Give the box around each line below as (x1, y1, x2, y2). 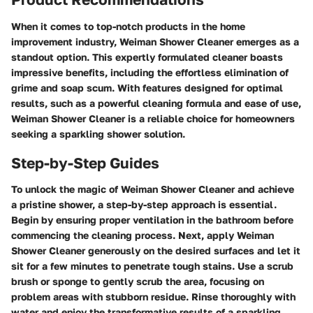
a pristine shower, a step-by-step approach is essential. (11, 198, 277, 210)
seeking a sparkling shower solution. (11, 127, 185, 140)
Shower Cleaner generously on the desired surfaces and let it (11, 245, 300, 256)
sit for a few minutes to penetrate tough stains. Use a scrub (11, 260, 293, 272)
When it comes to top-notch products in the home (11, 20, 245, 32)
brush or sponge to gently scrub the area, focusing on (11, 275, 264, 287)
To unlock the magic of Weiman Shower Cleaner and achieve (11, 183, 294, 195)
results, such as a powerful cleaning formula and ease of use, (11, 96, 301, 109)
